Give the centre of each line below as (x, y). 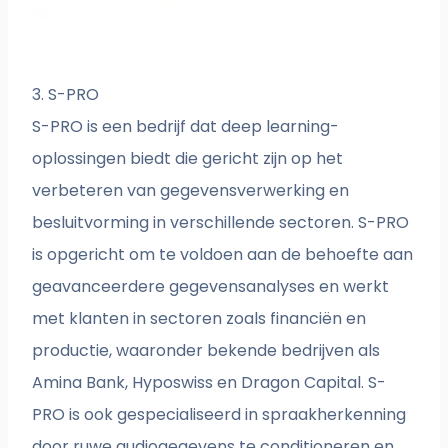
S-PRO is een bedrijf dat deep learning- (186, 127)
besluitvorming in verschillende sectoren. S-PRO (221, 223)
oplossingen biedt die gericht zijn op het (188, 159)
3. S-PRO (66, 95)
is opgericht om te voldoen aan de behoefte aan (223, 255)
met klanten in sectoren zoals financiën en (199, 319)
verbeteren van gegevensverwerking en (191, 191)
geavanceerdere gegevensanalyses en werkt (211, 287)
